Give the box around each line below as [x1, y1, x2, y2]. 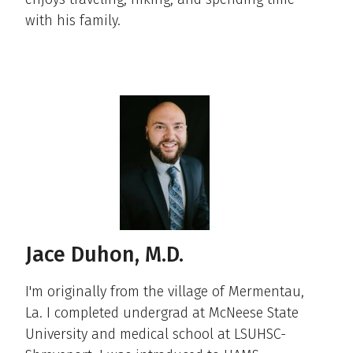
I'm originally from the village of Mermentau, [25, 282, 304, 300]
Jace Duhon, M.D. [25, 241, 184, 267]
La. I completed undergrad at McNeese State [25, 303, 299, 321]
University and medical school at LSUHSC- [25, 325, 286, 343]
